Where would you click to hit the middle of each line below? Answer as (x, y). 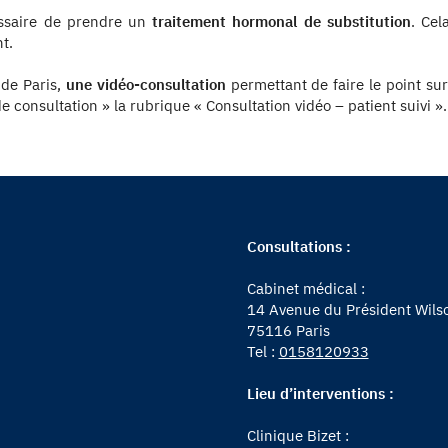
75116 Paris (288, 330)
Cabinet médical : (305, 288)
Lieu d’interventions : (320, 393)
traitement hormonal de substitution (281, 21)
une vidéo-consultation (148, 84)
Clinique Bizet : (297, 435)
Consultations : (298, 246)
